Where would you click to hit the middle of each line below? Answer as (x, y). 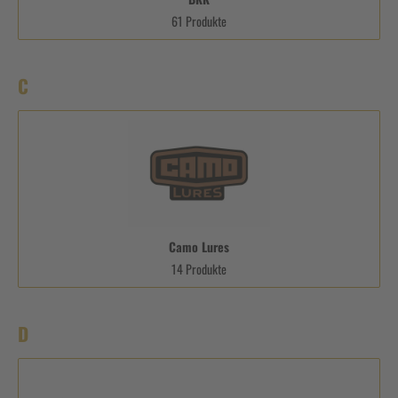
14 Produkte (199, 268)
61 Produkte (199, 20)
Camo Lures (199, 246)
